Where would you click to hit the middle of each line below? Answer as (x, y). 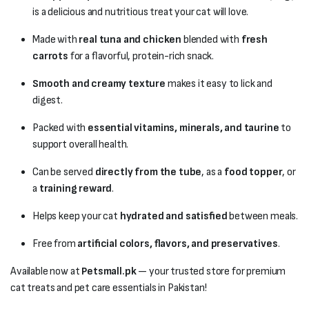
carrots (50, 56)
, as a (213, 172)
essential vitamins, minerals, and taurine (183, 128)
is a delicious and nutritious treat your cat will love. (141, 12)
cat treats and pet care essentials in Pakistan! (109, 288)
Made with (56, 40)
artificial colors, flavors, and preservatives (178, 244)
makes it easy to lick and (219, 84)
